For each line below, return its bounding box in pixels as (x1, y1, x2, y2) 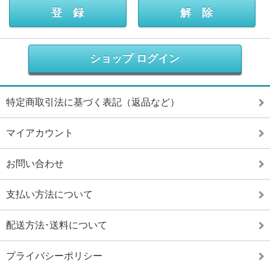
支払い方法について (6, 189, 93, 199)
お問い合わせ (6, 159, 64, 169)
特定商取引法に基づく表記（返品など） (6, 97, 180, 107)
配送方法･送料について (6, 220, 107, 230)
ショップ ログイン (90, 52, 180, 64)
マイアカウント (6, 128, 74, 138)
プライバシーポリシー (6, 251, 102, 261)
